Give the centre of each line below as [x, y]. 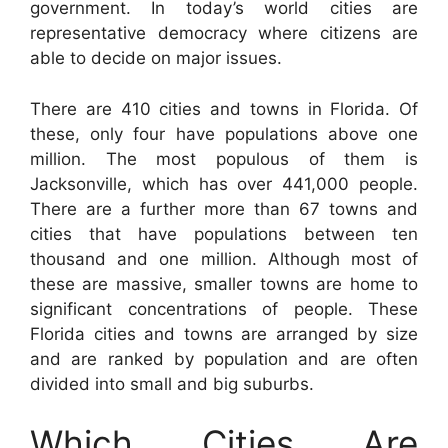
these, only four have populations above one [224, 133]
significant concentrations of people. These [224, 308]
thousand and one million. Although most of [224, 258]
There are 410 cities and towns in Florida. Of [224, 108]
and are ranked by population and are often [224, 358]
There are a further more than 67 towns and [224, 208]
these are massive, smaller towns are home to [224, 283]
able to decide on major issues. [156, 58]
